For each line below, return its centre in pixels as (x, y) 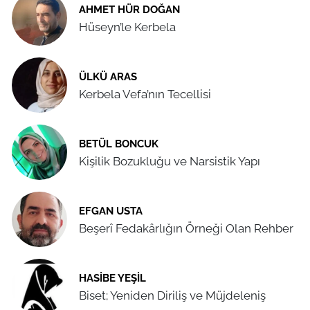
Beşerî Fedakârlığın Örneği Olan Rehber (186, 229)
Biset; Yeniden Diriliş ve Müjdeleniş (173, 296)
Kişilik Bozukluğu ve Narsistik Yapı (170, 162)
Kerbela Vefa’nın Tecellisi (145, 94)
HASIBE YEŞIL (112, 277)
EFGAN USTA (111, 210)
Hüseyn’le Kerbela (127, 27)
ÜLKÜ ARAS (108, 76)
